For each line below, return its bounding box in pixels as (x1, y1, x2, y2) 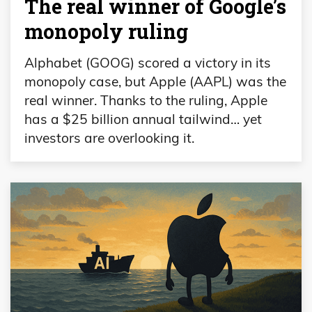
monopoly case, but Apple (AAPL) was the (24, 72, 286, 90)
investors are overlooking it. (24, 129, 194, 146)
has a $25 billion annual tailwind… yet (24, 110, 262, 127)
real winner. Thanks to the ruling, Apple (24, 91, 267, 109)
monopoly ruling (24, 17, 188, 45)
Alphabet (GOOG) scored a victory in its (24, 54, 271, 71)
